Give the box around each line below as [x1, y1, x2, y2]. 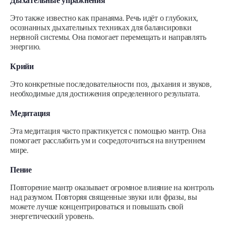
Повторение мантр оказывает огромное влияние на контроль [10, 182, 214, 192]
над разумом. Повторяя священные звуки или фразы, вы [10, 192, 197, 202]
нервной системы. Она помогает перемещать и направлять [10, 32, 206, 42]
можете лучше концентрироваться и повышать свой [10, 201, 184, 211]
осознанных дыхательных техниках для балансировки [10, 22, 192, 32]
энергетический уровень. [10, 211, 94, 221]
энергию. [10, 41, 41, 51]
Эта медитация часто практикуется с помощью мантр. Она [10, 126, 206, 136]
